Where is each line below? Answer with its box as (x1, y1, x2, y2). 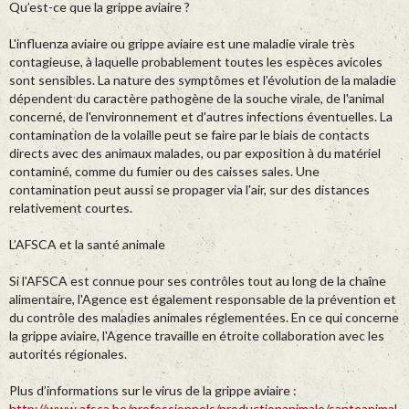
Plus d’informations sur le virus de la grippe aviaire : (9, 383, 297, 399)
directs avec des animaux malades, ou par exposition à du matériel (9, 145, 381, 162)
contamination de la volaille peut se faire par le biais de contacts (9, 127, 370, 143)
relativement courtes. (9, 200, 132, 216)
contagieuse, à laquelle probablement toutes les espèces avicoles (9, 54, 383, 70)
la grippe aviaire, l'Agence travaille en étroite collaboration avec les (9, 328, 384, 344)
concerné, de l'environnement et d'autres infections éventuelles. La (9, 109, 393, 125)
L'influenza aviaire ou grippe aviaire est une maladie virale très (9, 36, 355, 52)
